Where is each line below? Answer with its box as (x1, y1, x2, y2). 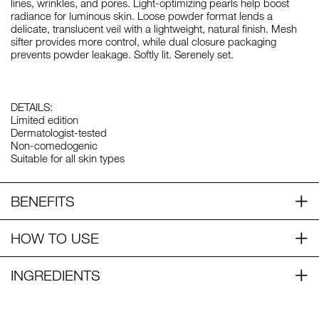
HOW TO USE (11, 230, 99, 247)
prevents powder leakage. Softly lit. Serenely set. (11, 48, 234, 61)
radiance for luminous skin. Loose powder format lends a (11, 9, 273, 23)
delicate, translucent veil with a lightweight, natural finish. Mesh (11, 22, 297, 36)
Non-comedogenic (11, 139, 98, 152)
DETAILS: (11, 100, 53, 114)
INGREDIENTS (11, 267, 100, 284)
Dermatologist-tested (11, 126, 107, 140)
